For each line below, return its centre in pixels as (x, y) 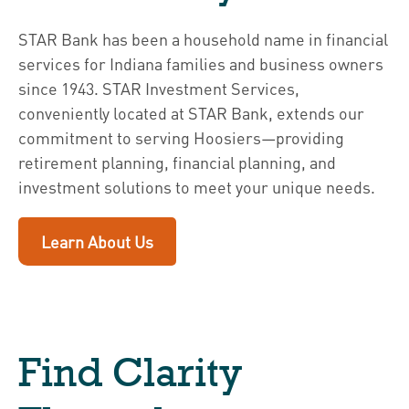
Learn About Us (97, 241)
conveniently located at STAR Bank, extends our (191, 113)
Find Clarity (130, 372)
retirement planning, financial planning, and (177, 162)
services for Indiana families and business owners (201, 63)
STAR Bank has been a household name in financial (203, 39)
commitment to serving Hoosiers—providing (181, 137)
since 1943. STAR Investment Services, (159, 88)
